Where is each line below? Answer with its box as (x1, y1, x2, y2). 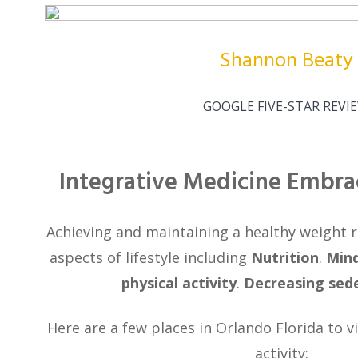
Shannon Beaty (219, 44, 353, 78)
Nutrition (251, 247, 319, 267)
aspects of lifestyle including (50, 247, 251, 267)
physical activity (121, 272, 237, 292)
